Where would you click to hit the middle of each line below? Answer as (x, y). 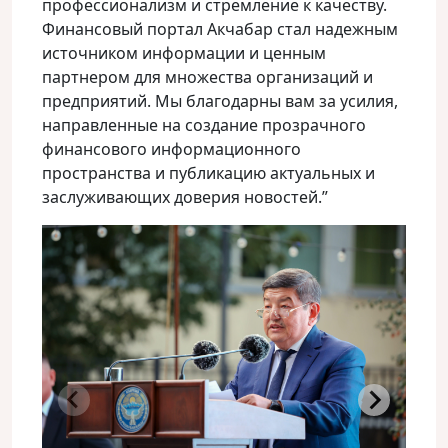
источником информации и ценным (184, 53)
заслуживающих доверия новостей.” (185, 197)
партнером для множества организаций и (207, 77)
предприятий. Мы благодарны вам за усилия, (220, 101)
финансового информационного (171, 149)
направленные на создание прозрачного (204, 125)
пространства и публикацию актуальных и (208, 173)
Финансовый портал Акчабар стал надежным (220, 29)
